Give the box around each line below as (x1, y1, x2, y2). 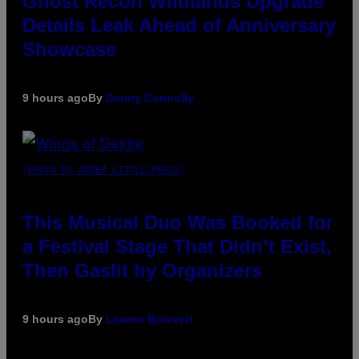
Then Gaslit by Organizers (22, 260, 262, 282)
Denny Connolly (106, 91, 194, 105)
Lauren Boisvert (106, 313, 193, 326)
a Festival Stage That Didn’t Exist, (22, 236, 332, 258)
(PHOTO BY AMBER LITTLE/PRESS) (22, 164, 185, 176)
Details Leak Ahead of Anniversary (22, 14, 336, 37)
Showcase (22, 38, 116, 61)
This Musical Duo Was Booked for (22, 212, 333, 234)
